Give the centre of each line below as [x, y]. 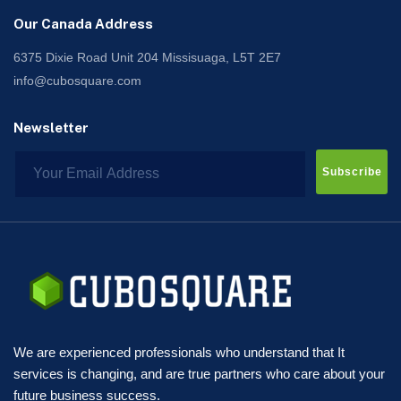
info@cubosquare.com [77, 80]
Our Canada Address [83, 23]
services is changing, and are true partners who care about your [199, 373]
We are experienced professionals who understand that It [179, 352]
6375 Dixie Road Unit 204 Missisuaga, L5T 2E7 [147, 57]
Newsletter [51, 127]
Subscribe [352, 171]
